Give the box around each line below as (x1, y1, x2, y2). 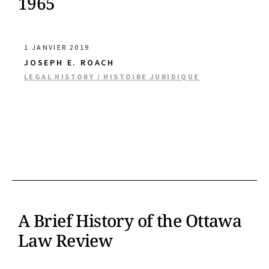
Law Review (18, 229, 113, 252)
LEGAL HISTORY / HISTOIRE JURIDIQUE (24, 72, 200, 81)
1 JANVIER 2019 (24, 43, 90, 52)
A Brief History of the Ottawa (18, 209, 242, 232)
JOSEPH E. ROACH (24, 57, 115, 68)
